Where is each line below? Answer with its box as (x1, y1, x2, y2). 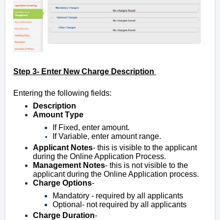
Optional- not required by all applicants (53, 200, 187, 209)
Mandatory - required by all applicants (53, 192, 183, 200)
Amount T (33, 110, 70, 119)
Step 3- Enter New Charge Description (13, 67, 154, 76)
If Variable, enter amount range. (53, 132, 161, 141)
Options (62, 179, 92, 188)
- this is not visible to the (105, 161, 188, 170)
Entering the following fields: (13, 89, 111, 98)
